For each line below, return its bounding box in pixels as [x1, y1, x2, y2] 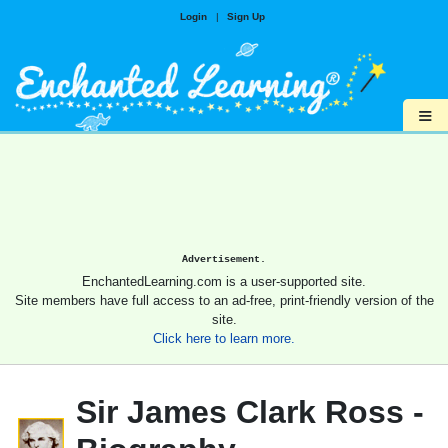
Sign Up [226, 11, 265, 22]
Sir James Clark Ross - [76, 394, 424, 431]
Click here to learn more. [153, 331, 295, 347]
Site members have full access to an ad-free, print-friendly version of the [14, 293, 434, 309]
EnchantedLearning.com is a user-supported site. [82, 274, 366, 290]
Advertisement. [182, 253, 266, 266]
